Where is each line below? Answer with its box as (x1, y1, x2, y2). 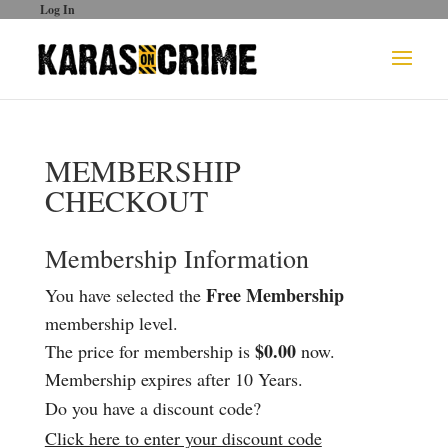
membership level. (44, 311, 178, 335)
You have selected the (44, 283, 206, 307)
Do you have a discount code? (44, 396, 261, 420)
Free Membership (205, 282, 344, 308)
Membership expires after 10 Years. (44, 367, 303, 391)
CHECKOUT (44, 180, 208, 220)
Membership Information (44, 241, 309, 275)
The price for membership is (44, 339, 255, 363)
